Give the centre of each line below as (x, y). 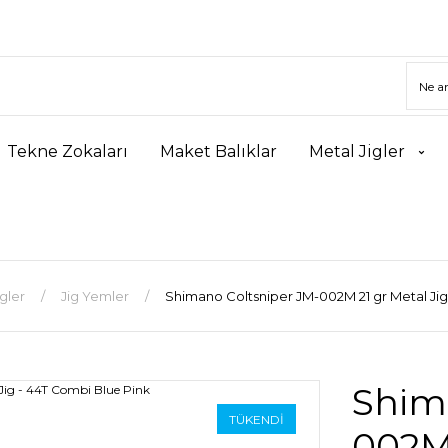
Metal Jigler (357, 151)
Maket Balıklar (218, 151)
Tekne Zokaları (67, 151)
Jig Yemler (95, 296)
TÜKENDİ (256, 419)
